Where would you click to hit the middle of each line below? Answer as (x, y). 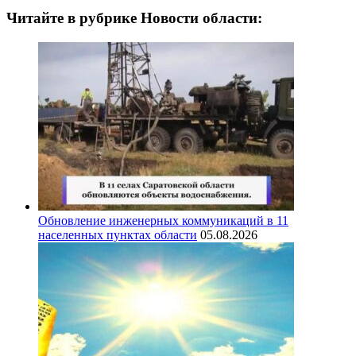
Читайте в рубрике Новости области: (134, 17)
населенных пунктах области (118, 234)
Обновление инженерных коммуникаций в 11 (163, 220)
